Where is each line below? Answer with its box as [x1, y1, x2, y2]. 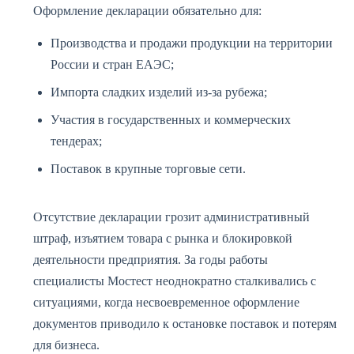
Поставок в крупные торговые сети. [51, 162, 246, 175]
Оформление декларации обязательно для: [33, 4, 262, 17]
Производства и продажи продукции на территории [51, 36, 333, 50]
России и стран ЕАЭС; [51, 58, 174, 71]
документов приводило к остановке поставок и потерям [33, 317, 337, 330]
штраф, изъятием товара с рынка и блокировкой [33, 232, 292, 245]
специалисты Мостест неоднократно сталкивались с [33, 274, 316, 288]
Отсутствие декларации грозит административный [33, 210, 310, 224]
